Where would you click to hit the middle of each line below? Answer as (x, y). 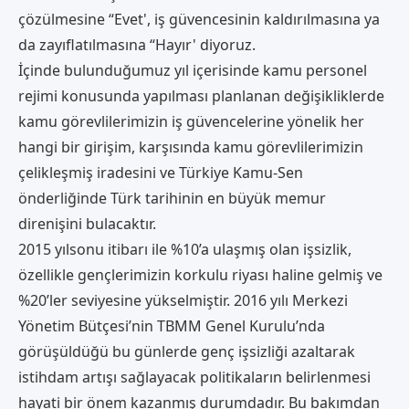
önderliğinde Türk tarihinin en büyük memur (172, 198)
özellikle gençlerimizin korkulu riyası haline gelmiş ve (200, 274)
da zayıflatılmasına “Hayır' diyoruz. (137, 44)
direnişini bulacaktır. (87, 223)
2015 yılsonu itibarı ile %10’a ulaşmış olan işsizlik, (185, 249)
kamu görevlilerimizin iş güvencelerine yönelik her (191, 121)
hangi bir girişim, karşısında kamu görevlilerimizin (191, 147)
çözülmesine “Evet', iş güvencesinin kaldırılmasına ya (199, 19)
